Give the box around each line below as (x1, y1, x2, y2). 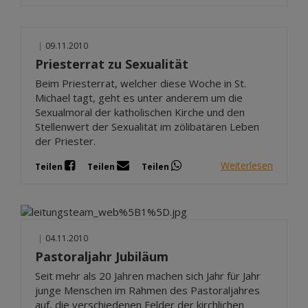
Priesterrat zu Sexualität (35, 55, 188, 72)
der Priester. (35, 133, 96, 148)
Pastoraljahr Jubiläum (35, 247, 168, 265)
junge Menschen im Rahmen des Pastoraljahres (35, 283, 260, 297)
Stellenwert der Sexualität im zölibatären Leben (35, 119, 259, 133)
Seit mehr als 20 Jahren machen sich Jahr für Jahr (35, 268, 261, 283)
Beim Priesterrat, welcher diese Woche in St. (35, 76, 246, 90)
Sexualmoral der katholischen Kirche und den (35, 104, 245, 119)
